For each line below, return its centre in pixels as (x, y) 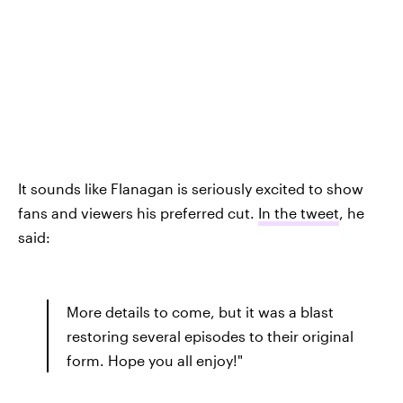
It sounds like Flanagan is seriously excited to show (191, 188)
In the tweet (299, 213)
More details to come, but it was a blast (200, 312)
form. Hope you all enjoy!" (155, 360)
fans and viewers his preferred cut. (138, 213)
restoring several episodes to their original (210, 336)
